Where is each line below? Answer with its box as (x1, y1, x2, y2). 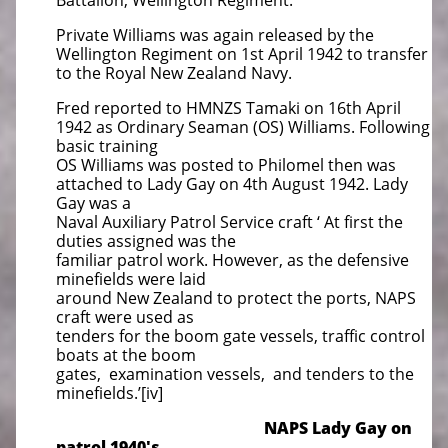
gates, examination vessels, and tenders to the (56, 363, 414, 385)
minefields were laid (56, 268, 206, 290)
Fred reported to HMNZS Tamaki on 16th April (56, 97, 401, 119)
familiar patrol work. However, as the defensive (56, 249, 409, 271)
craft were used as (56, 306, 194, 328)
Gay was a (56, 192, 131, 214)
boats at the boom (56, 344, 196, 366)
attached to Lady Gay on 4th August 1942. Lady (56, 173, 408, 195)
